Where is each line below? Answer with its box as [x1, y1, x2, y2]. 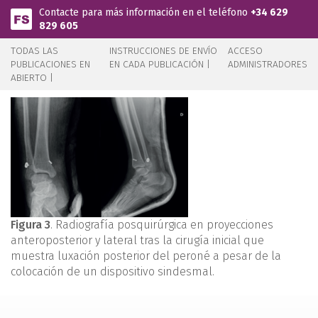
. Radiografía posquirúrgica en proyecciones [50, 218, 273, 231]
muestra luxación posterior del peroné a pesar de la [11, 249, 281, 263]
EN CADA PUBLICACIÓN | [109, 58, 211, 70]
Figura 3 [11, 218, 50, 231]
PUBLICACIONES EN [11, 58, 90, 70]
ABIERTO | [11, 72, 53, 84]
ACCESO [228, 45, 263, 57]
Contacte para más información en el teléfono [39, 6, 251, 18]
